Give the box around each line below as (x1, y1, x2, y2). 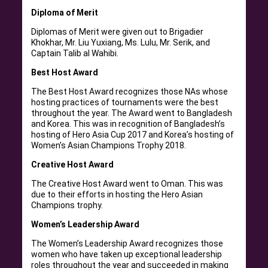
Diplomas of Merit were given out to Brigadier (31, 26, 204, 36)
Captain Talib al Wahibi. (31, 48, 119, 58)
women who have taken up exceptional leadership (31, 249, 223, 259)
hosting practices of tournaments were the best (31, 97, 219, 107)
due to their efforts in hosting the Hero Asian (31, 189, 203, 199)
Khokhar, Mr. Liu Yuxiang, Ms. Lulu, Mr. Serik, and (31, 37, 211, 47)
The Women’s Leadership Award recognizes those (31, 238, 224, 248)
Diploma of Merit (31, 7, 99, 17)
